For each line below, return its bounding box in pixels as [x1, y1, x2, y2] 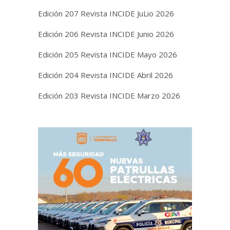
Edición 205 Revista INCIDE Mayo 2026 [38, 49, 177, 60]
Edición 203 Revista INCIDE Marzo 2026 [38, 90, 180, 101]
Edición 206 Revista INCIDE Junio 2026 [38, 29, 174, 40]
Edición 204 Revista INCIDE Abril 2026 [38, 70, 173, 81]
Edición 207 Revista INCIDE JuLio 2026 [38, 8, 174, 19]
